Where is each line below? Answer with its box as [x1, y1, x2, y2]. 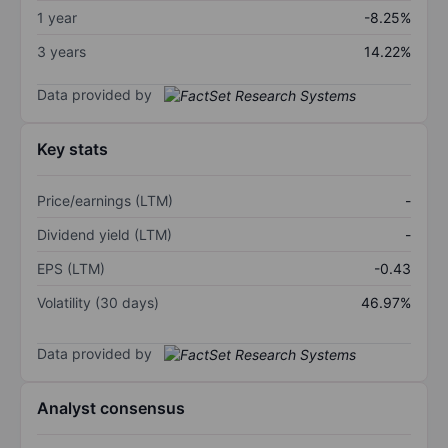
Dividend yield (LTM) [37, 226, 172, 244]
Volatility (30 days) [37, 294, 159, 312]
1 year [37, 8, 77, 26]
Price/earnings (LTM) [37, 192, 173, 210]
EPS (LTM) [37, 260, 105, 278]
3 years [37, 42, 86, 60]
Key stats [37, 139, 108, 160]
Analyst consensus [37, 398, 185, 419]
